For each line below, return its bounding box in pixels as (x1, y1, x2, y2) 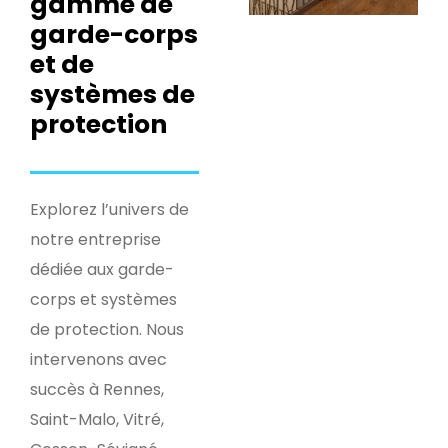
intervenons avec (30, 348, 167, 372)
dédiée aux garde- (30, 258, 174, 282)
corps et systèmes (30, 288, 177, 312)
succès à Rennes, (30, 378, 164, 402)
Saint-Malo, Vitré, (30, 408, 164, 432)
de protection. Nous (30, 318, 184, 342)
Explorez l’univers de (30, 198, 189, 222)
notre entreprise (30, 228, 161, 252)
